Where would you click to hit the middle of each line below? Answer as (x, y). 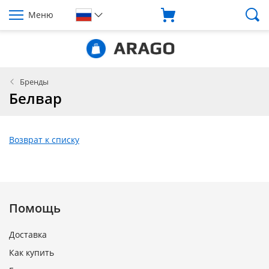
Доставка (28, 234)
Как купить (32, 252)
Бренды (34, 82)
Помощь (35, 208)
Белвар (35, 98)
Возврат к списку (44, 140)
